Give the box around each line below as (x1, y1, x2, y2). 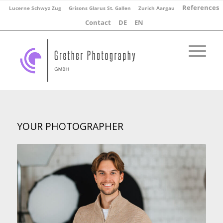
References (182, 3, 219, 12)
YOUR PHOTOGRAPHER (16, 119, 123, 133)
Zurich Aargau (138, 4, 175, 11)
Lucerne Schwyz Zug (9, 4, 61, 11)
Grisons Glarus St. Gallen (69, 4, 131, 11)
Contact (85, 18, 111, 27)
